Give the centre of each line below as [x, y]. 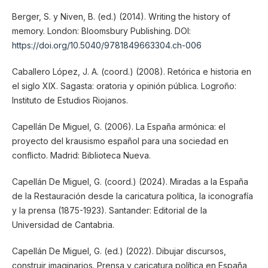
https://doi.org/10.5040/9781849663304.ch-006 [106, 45]
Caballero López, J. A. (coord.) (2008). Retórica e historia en [131, 71]
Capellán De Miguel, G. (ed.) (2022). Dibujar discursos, [119, 251]
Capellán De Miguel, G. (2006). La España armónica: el [118, 126]
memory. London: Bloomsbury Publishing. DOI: [101, 31]
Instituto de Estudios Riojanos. [70, 100]
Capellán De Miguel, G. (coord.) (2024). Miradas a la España [130, 181]
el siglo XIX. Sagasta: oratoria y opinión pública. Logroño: [124, 86]
